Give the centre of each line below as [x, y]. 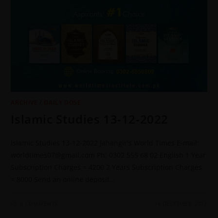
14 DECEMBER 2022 [181, 204]
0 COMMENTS [39, 204]
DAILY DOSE [63, 103]
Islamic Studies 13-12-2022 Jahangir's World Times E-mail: [105, 143]
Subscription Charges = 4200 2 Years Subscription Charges [107, 167]
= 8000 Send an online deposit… [63, 180]
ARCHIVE [24, 103]
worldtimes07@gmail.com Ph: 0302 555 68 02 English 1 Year [109, 155]
